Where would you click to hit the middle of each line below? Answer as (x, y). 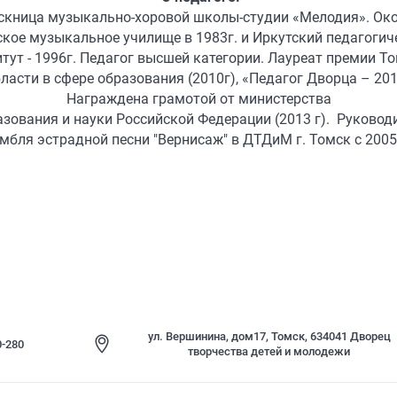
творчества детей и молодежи (269, 351)
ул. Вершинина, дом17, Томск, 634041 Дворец (269, 336)
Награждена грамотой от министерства (200, 99)
